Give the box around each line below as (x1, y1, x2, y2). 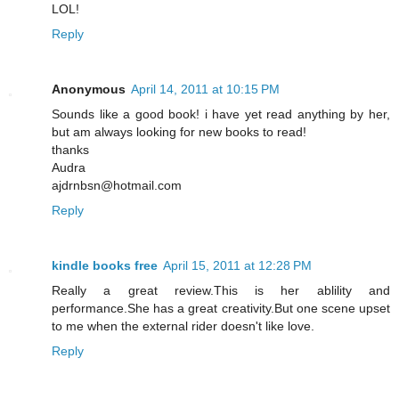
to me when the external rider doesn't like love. (52, 318, 314, 333)
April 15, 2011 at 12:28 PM (163, 257, 312, 273)
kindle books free (52, 257, 158, 273)
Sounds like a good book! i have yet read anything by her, (52, 106, 390, 121)
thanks (52, 142, 89, 157)
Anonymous (52, 81, 126, 96)
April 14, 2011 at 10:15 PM (131, 81, 280, 96)
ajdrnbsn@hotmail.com (52, 177, 182, 192)
